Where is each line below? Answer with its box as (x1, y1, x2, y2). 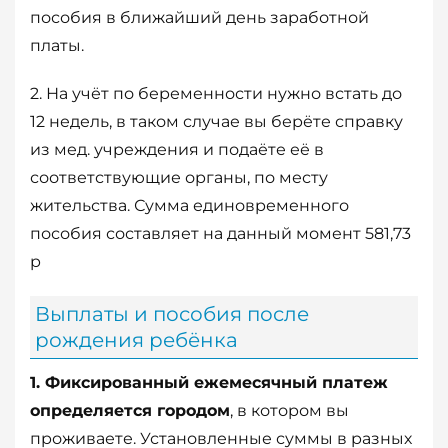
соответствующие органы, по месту (30, 168, 328, 188)
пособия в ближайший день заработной (30, 8, 369, 28)
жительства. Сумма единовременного (30, 196, 349, 216)
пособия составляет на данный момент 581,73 (30, 224, 411, 244)
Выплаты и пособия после (35, 302, 309, 327)
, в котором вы (230, 401, 349, 421)
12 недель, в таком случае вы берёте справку (30, 112, 403, 132)
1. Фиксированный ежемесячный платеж (30, 373, 388, 393)
